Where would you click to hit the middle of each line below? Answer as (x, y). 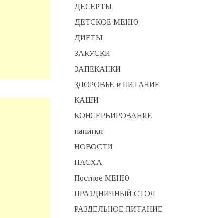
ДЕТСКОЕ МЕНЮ (106, 22)
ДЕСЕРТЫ (93, 7)
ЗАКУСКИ (92, 53)
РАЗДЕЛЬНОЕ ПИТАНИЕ (118, 209)
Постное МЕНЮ (102, 178)
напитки (88, 131)
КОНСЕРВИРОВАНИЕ (113, 116)
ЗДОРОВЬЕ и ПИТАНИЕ (117, 84)
